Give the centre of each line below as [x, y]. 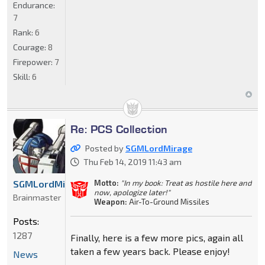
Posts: [26, 221]
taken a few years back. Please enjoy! [150, 251]
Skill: [22, 76]
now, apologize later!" [132, 192]
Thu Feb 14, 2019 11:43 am [132, 161]
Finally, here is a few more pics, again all [156, 237]
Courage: [30, 47]
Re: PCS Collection [119, 129]
